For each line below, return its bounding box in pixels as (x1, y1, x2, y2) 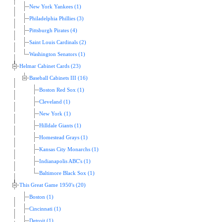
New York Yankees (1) (29, 4, 81, 10)
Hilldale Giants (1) (39, 123, 81, 129)
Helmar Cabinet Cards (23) (19, 63, 81, 69)
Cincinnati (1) (29, 206, 61, 212)
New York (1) (39, 111, 71, 117)
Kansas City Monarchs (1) (39, 147, 99, 153)
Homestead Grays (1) (39, 135, 88, 141)
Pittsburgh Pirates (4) (29, 28, 77, 34)
